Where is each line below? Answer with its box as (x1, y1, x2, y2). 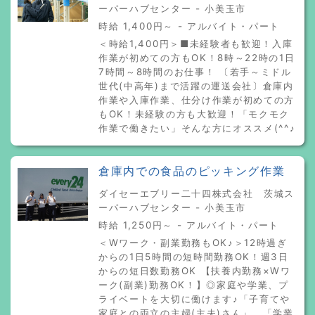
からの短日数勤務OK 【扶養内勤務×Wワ (98, 264, 291, 276)
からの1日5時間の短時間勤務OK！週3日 (98, 250, 289, 262)
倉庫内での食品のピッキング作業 (98, 164, 285, 178)
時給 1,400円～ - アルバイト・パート (98, 20, 281, 32)
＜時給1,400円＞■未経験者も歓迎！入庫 (98, 37, 293, 49)
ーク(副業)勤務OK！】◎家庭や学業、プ (98, 278, 289, 290)
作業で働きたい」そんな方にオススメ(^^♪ (98, 122, 296, 134)
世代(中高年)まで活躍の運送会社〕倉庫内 (98, 79, 294, 91)
